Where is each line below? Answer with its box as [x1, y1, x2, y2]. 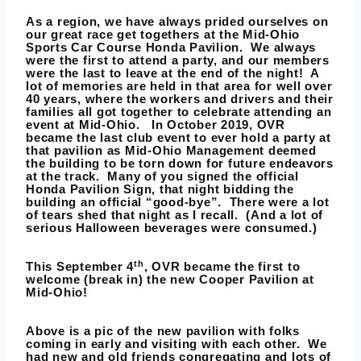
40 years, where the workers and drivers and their [26, 92, 334, 106]
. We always [239, 40, 316, 55]
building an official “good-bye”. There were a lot [26, 195, 330, 210]
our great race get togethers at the [26, 27, 243, 42]
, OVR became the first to [143, 259, 301, 274]
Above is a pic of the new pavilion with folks [26, 324, 300, 338]
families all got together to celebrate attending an [26, 105, 332, 119]
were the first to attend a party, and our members [26, 53, 330, 68]
